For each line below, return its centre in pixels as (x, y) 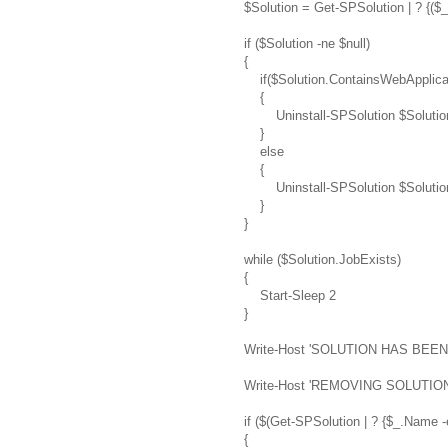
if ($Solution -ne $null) (307, 43)
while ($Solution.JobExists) (322, 259)
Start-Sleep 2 (290, 295)
